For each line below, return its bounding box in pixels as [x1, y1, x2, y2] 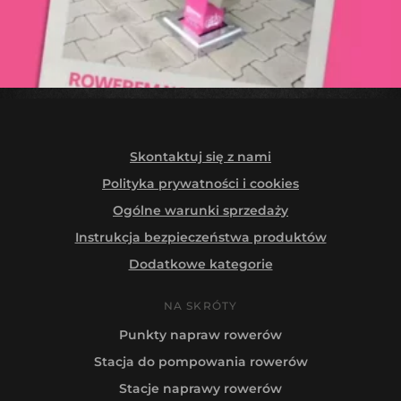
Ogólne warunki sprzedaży [113, 201, 288, 218]
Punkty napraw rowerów [119, 326, 282, 343]
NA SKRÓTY [163, 298, 238, 312]
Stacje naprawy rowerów [119, 380, 282, 397]
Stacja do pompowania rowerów [93, 353, 308, 370]
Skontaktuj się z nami [130, 148, 271, 165]
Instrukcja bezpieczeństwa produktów [74, 228, 327, 245]
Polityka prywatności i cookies [102, 175, 299, 192]
